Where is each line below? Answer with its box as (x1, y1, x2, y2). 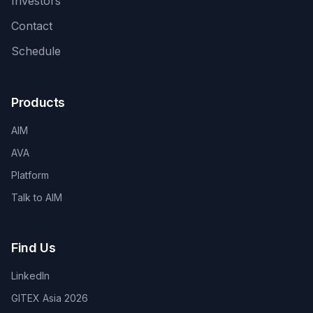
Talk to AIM (11, 191, 62, 203)
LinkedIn (11, 270, 50, 282)
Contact (11, 19, 52, 33)
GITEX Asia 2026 (11, 292, 88, 304)
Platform (11, 169, 49, 181)
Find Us (11, 240, 56, 255)
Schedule (11, 44, 61, 58)
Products (11, 95, 66, 110)
